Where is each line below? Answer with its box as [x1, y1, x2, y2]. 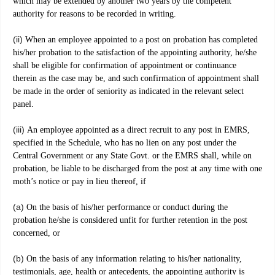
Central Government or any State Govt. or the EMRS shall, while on [13, 151, 252, 161]
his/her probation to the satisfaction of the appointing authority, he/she [13, 48, 257, 58]
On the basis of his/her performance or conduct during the [26, 203, 228, 212]
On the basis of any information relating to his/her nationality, [26, 254, 242, 264]
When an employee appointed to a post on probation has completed [25, 35, 258, 45]
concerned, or [13, 228, 60, 238]
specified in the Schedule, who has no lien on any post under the [13, 138, 236, 148]
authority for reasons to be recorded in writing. [13, 9, 176, 19]
